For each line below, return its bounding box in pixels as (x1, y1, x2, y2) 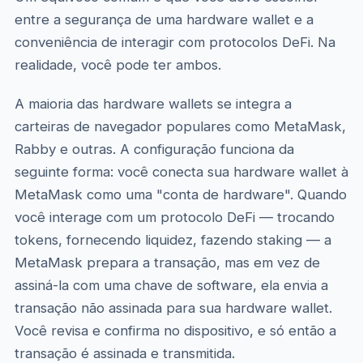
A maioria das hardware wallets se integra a (14, 96, 292, 112)
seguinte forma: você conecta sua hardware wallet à (14, 164, 348, 180)
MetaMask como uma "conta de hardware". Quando (14, 186, 347, 203)
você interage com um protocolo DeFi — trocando (14, 209, 335, 225)
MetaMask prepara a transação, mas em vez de (14, 254, 320, 271)
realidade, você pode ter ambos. (14, 57, 221, 73)
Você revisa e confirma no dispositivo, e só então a (14, 322, 336, 339)
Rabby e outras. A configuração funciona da (14, 141, 294, 157)
